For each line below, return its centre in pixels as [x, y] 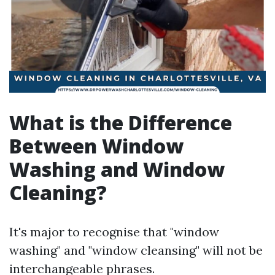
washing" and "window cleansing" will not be [136, 250]
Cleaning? [58, 192]
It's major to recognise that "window [114, 232]
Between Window [96, 146]
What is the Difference [121, 122]
